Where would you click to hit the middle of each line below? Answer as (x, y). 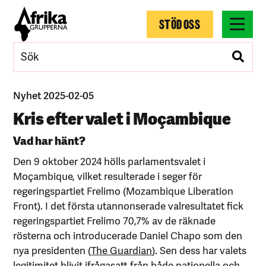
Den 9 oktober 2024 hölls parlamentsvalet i (110, 161)
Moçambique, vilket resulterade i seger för (108, 175)
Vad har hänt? (50, 140)
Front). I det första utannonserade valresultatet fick (129, 205)
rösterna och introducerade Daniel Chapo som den (128, 235)
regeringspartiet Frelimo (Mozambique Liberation (123, 190)
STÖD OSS (180, 23)
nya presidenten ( (52, 250)
